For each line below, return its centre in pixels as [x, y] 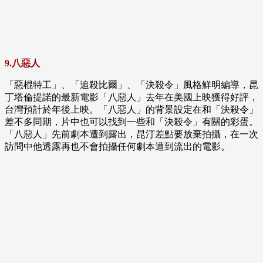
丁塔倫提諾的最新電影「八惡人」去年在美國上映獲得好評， [131, 97]
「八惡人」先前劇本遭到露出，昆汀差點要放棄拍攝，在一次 [131, 134]
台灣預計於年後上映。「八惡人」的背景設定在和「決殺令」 [131, 110]
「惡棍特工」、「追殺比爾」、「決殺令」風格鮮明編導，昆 [131, 85]
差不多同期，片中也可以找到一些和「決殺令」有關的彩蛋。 [131, 122]
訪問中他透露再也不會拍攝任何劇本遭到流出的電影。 [117, 147]
